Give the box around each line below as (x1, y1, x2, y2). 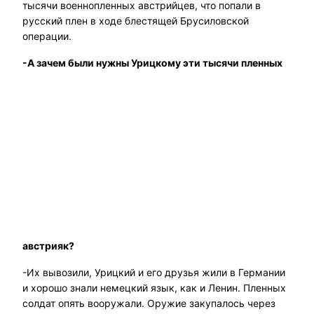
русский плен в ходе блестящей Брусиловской (22, 14, 249, 27)
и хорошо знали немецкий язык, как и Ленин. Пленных (22, 282, 286, 294)
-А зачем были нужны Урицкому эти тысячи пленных (22, 57, 282, 69)
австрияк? (22, 240, 74, 252)
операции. (22, 29, 71, 42)
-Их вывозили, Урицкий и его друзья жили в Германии (22, 266, 285, 279)
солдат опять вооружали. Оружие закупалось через (22, 297, 275, 310)
